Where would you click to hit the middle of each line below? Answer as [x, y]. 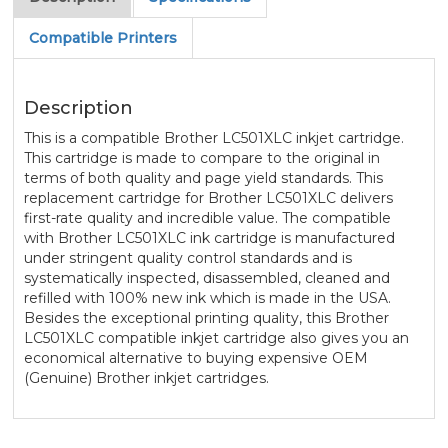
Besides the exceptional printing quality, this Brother [206, 317]
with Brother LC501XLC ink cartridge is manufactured [209, 237]
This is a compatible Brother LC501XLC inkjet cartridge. [213, 137]
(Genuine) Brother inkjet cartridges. [146, 377]
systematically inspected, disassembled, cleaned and [206, 277]
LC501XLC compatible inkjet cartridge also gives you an [216, 337]
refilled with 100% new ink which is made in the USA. [207, 297]
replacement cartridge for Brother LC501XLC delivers [208, 197]
